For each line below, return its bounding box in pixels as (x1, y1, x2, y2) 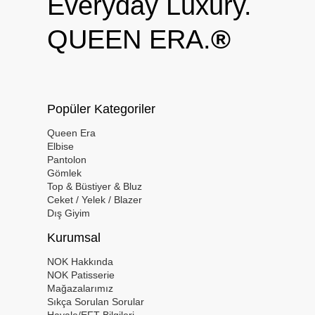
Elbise (47, 141, 75, 153)
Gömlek (47, 167, 82, 179)
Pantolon (47, 154, 87, 166)
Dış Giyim (47, 207, 91, 219)
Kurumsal (47, 231, 101, 245)
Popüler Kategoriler (47, 102, 156, 117)
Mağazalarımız (47, 283, 114, 295)
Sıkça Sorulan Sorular (47, 296, 145, 308)
